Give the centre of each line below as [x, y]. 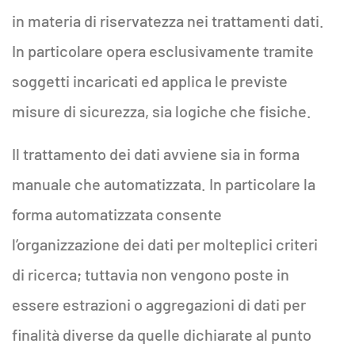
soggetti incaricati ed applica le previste [150, 81]
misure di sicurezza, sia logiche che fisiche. [162, 111]
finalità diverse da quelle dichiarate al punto [162, 334]
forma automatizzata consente [117, 214]
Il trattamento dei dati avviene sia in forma [156, 154]
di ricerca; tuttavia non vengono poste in [151, 274]
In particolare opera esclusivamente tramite [163, 51]
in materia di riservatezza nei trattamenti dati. [168, 21]
